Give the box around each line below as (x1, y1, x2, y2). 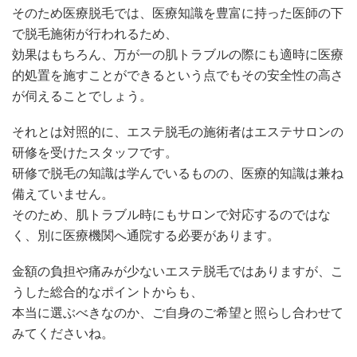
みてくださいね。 (12, 326, 114, 340)
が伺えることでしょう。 (12, 88, 152, 103)
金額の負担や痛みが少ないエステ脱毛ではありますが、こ (12, 264, 343, 278)
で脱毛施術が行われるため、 (12, 26, 178, 41)
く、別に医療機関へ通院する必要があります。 (12, 228, 280, 242)
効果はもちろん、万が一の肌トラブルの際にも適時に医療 (12, 47, 343, 61)
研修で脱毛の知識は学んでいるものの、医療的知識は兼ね (12, 166, 343, 180)
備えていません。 (12, 186, 114, 201)
